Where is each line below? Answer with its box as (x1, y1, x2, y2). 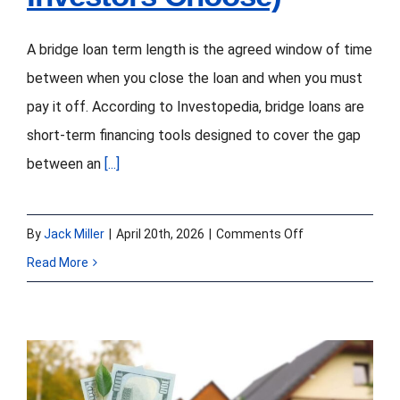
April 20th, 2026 (116, 226, 204, 241)
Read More (27, 254, 88, 270)
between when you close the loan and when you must (27, 69, 362, 87)
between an (27, 154, 104, 172)
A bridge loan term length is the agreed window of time (27, 40, 372, 58)
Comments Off (216, 226, 304, 241)
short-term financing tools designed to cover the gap (27, 126, 361, 144)
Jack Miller (44, 226, 104, 241)
